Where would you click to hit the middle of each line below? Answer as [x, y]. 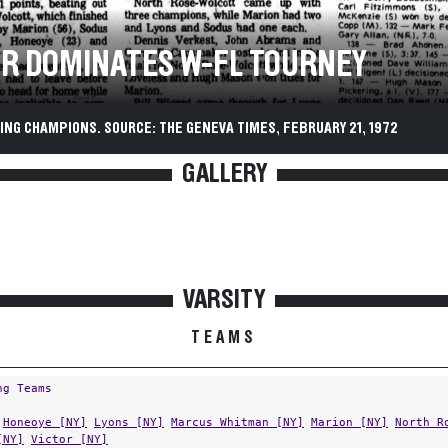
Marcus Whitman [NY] [237, 422]
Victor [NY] [69, 439]
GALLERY [224, 174]
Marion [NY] [349, 422]
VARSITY [224, 300]
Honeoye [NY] [45, 422]
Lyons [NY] [129, 422]
